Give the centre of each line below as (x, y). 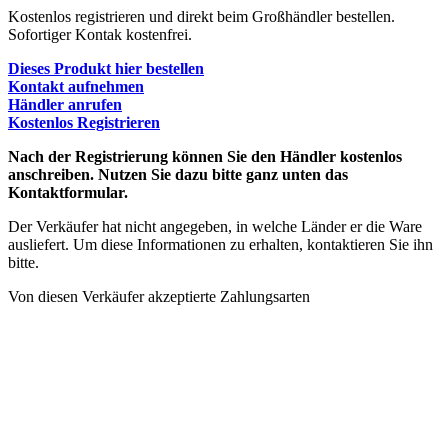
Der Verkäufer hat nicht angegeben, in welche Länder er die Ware (215, 226)
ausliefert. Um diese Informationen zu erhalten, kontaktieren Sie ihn (220, 244)
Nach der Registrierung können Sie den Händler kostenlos (205, 156)
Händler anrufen (65, 104)
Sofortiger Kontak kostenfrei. (100, 34)
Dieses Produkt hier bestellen (106, 68)
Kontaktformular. (68, 192)
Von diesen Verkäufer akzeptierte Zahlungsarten (159, 296)
